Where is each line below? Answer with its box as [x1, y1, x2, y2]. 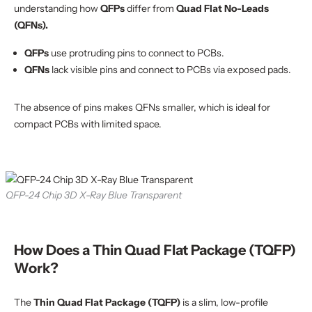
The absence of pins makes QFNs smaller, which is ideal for [14, 101, 270, 114]
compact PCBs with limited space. [14, 118, 162, 130]
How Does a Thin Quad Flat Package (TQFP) [14, 242, 296, 258]
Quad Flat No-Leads [176, 2, 269, 15]
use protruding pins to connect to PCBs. [51, 47, 224, 59]
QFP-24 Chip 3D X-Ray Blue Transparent [6, 189, 182, 201]
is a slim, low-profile [180, 296, 268, 309]
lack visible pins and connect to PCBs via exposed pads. [49, 63, 291, 76]
